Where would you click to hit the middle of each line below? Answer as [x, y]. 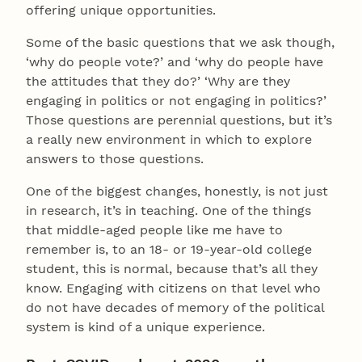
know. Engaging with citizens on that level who [173, 288]
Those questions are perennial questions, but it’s [179, 120]
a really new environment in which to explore [169, 139]
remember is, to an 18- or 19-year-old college [169, 249]
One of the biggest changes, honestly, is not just [177, 191]
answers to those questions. [115, 158]
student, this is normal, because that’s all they [172, 268]
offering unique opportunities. [121, 10]
